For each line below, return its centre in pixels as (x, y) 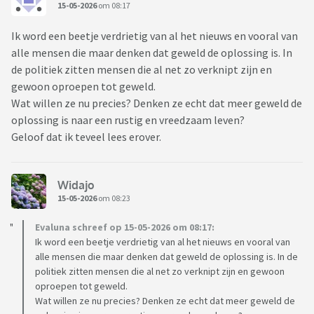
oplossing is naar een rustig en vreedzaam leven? (128, 120)
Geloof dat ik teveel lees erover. (86, 137)
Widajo (76, 185)
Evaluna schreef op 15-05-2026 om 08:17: (125, 227)
